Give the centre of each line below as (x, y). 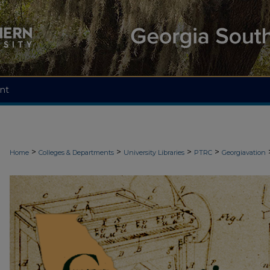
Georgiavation (244, 152)
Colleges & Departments (76, 152)
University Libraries (154, 152)
